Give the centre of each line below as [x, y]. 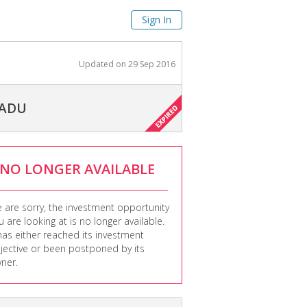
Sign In [157, 20]
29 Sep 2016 [152, 64]
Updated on [103, 64]
